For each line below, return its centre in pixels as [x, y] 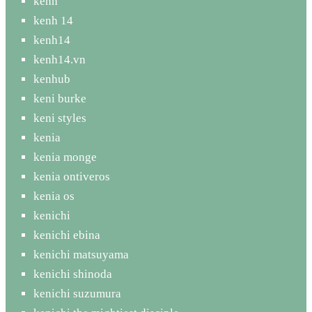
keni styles [60, 118]
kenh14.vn [60, 59]
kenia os [54, 196]
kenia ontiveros [72, 176]
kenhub [52, 79]
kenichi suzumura [77, 293]
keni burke [60, 98]
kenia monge [65, 157]
